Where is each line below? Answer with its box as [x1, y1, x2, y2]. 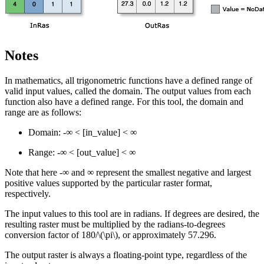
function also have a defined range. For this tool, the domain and [5, 97, 243, 107]
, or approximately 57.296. [118, 230, 216, 240]
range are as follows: [5, 107, 81, 118]
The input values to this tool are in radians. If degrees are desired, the [5, 209, 259, 219]
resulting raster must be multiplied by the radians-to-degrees [5, 219, 225, 230]
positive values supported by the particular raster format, [5, 178, 212, 189]
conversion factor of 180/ [5, 230, 98, 240]
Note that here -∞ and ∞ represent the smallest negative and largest [5, 167, 251, 178]
